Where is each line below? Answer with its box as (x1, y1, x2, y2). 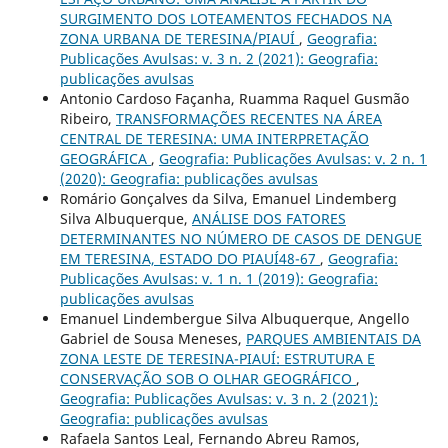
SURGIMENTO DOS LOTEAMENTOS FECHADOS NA (59, 9, 392, 29)
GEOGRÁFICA (59, 149, 151, 169)
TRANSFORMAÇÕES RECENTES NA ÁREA (115, 109, 382, 129)
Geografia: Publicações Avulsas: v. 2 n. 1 (158, 149, 427, 169)
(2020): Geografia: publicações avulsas (59, 169, 318, 189)
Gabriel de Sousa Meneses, (59, 329, 246, 349)
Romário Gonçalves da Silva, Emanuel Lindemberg (59, 189, 397, 209)
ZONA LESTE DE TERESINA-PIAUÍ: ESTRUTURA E (59, 349, 375, 369)
